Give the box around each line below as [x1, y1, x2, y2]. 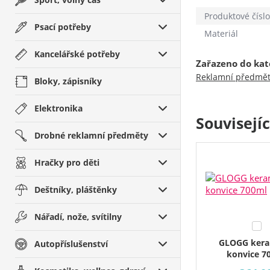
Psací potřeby [34, 21, 91, 33]
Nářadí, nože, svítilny [34, 211, 122, 222]
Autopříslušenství [34, 238, 108, 250]
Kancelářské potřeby [34, 48, 120, 60]
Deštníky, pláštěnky [34, 184, 117, 195]
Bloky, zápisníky [34, 75, 102, 87]
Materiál [204, 28, 238, 39]
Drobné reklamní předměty [34, 130, 148, 141]
